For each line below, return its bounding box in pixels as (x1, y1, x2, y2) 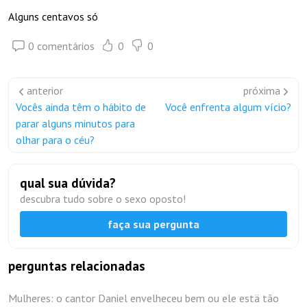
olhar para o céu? (16, 133, 95, 147)
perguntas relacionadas (8, 257, 145, 275)
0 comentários (28, 39, 95, 53)
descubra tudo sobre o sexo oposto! (20, 192, 186, 206)
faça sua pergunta (108, 217, 199, 231)
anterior (27, 84, 63, 97)
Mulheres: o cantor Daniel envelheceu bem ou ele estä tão (8, 291, 279, 306)
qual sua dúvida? (20, 175, 116, 191)
